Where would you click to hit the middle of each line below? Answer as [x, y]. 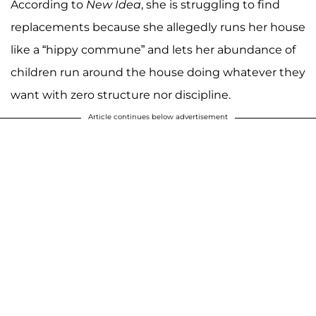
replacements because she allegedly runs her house [158, 28]
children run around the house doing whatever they [158, 73]
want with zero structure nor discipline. [121, 95]
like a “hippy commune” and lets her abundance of [153, 50]
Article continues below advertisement [158, 117]
